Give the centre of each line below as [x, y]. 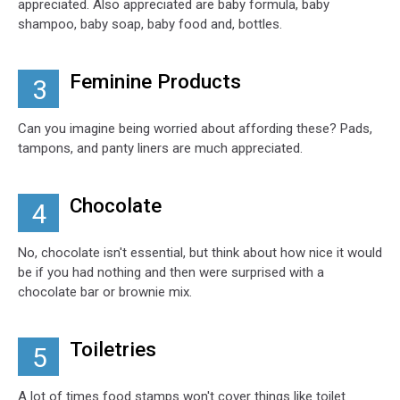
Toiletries [113, 349]
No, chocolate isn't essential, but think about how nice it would [200, 252]
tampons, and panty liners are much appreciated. [160, 148]
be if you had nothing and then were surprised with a [171, 272]
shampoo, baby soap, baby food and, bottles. [150, 24]
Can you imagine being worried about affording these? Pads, [195, 128]
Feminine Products [155, 81]
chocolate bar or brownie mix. [105, 292]
